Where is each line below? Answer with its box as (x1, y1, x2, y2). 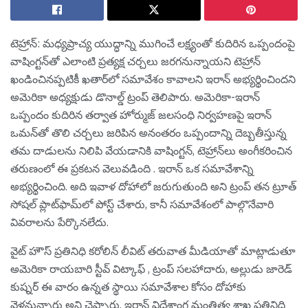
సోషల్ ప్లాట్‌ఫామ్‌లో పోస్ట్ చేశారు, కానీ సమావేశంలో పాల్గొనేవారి (10, 197, 274, 212)
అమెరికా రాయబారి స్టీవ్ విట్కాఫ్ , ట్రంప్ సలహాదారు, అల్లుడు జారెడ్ (10, 262, 292, 276)
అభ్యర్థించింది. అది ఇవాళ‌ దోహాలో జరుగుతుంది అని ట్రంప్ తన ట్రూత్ (10, 179, 296, 194)
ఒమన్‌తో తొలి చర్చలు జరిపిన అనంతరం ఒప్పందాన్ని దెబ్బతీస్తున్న (10, 126, 287, 140)
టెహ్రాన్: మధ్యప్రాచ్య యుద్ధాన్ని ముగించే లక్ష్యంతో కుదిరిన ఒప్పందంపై (10, 36, 295, 51)
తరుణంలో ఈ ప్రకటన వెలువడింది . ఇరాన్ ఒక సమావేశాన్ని (10, 162, 254, 176)
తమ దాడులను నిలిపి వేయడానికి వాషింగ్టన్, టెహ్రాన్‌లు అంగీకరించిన (10, 144, 292, 158)
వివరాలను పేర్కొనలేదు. (10, 215, 109, 230)
